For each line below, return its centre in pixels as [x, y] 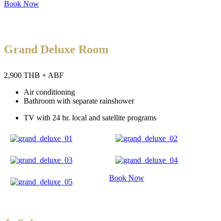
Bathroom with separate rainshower [79, 101]
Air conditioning [49, 92]
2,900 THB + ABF [34, 75]
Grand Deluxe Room [56, 49]
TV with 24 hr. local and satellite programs [90, 117]
